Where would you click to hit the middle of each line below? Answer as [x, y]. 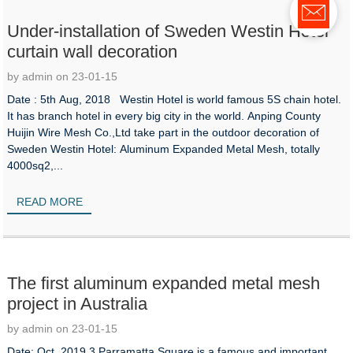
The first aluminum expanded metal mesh [164, 283]
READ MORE [49, 201]
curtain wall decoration [93, 51]
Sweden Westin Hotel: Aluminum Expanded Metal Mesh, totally [164, 149]
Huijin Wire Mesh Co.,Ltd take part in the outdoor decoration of [163, 132]
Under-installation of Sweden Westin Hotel [168, 31]
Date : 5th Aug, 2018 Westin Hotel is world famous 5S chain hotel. [175, 99]
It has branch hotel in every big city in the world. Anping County [128, 115]
